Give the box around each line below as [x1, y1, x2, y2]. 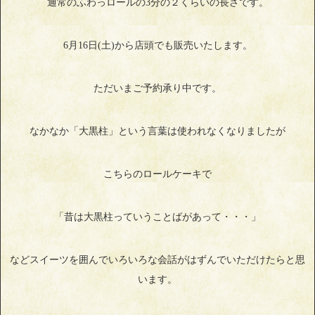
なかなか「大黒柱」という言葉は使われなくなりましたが [30, 125, 285, 136]
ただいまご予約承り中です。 [94, 82, 221, 94]
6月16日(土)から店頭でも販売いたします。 [63, 39, 252, 51]
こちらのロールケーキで [103, 168, 212, 179]
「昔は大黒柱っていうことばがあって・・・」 [54, 211, 261, 222]
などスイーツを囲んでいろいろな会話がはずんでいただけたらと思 [10, 254, 305, 265]
